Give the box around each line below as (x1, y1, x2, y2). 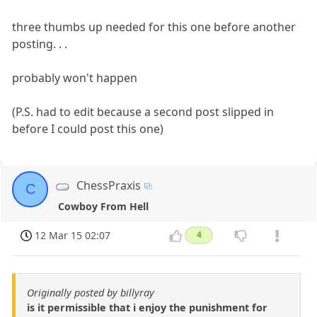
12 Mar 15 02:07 (35, 229, 111, 243)
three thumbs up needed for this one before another (12, 19, 296, 35)
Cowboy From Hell (58, 200, 149, 214)
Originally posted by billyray (27, 285, 154, 299)
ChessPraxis (76, 178, 142, 194)
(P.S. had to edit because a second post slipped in (12, 104, 275, 120)
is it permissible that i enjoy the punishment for (27, 300, 267, 314)
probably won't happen (12, 70, 138, 86)
